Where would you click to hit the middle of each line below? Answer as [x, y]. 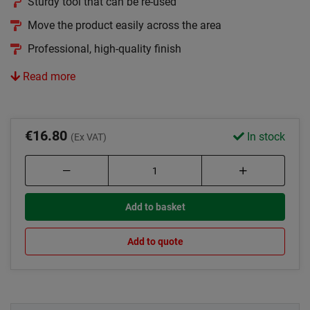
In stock [265, 136]
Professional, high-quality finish [104, 49]
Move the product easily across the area [125, 26]
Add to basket [155, 207]
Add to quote [155, 242]
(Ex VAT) [89, 137]
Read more [48, 77]
